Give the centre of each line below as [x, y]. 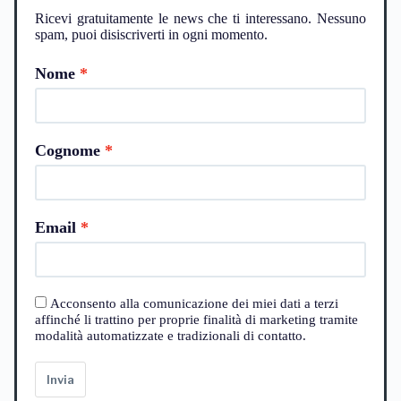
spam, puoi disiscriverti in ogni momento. [151, 34]
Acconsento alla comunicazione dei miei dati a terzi [194, 303]
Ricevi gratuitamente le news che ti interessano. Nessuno [200, 18]
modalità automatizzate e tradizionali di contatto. [171, 335]
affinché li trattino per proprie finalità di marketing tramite [196, 319]
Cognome [68, 150]
